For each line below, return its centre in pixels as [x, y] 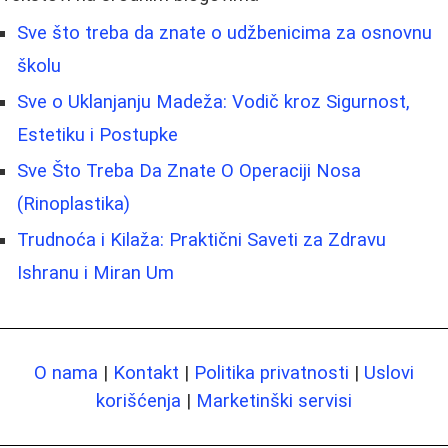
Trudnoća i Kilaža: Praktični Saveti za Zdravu [201, 239]
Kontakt [146, 372]
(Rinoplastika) [73, 203]
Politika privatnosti [271, 372]
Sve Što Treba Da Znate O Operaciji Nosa [189, 170]
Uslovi [389, 372]
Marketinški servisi [274, 400]
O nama [66, 372]
